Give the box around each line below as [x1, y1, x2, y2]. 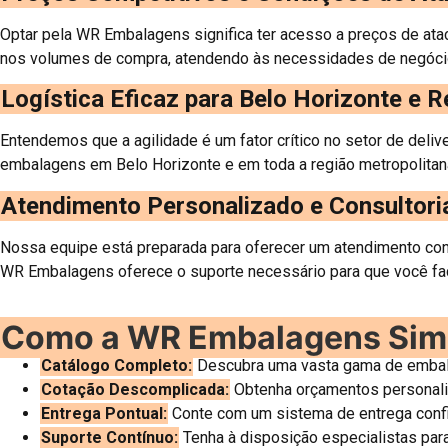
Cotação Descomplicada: [41, 380, 229, 400]
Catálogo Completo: [41, 356, 192, 376]
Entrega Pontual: [41, 404, 167, 424]
